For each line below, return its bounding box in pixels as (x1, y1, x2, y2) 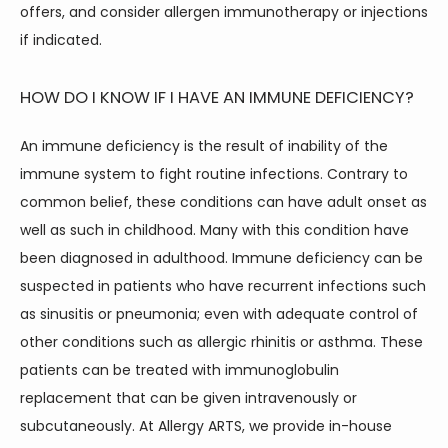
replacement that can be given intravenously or (20, 388, 357, 408)
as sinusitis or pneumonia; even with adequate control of (20, 304, 418, 324)
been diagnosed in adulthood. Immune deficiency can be (20, 248, 423, 268)
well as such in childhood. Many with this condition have (20, 220, 409, 240)
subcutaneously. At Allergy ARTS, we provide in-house (20, 416, 392, 436)
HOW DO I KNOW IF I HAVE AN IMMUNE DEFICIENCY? (20, 86, 414, 109)
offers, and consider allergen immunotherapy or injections (20, 2, 428, 22)
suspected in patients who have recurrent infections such (20, 276, 426, 296)
